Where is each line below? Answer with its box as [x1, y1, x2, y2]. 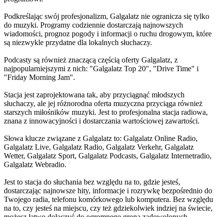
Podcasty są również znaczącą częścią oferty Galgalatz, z [4, 55, 178, 64]
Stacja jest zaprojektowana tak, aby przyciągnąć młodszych [4, 90, 185, 99]
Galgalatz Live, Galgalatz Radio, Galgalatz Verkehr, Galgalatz [4, 142, 194, 151]
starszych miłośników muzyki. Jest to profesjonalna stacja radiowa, [4, 108, 208, 116]
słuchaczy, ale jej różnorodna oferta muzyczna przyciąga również [4, 99, 202, 108]
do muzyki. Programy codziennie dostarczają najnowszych [4, 20, 183, 29]
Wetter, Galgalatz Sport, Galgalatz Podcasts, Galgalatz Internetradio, [4, 151, 212, 160]
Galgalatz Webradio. [4, 160, 66, 169]
